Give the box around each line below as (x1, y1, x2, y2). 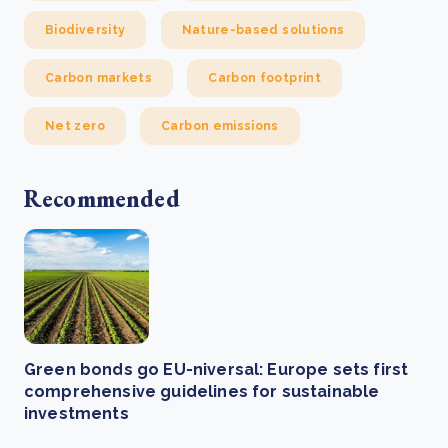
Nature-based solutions (181, 23, 345, 37)
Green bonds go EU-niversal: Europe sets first (24, 360, 409, 379)
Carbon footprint (208, 71, 321, 85)
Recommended (24, 183, 180, 214)
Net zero (45, 119, 105, 133)
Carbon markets (45, 71, 153, 85)
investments (24, 404, 129, 423)
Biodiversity (45, 23, 126, 37)
